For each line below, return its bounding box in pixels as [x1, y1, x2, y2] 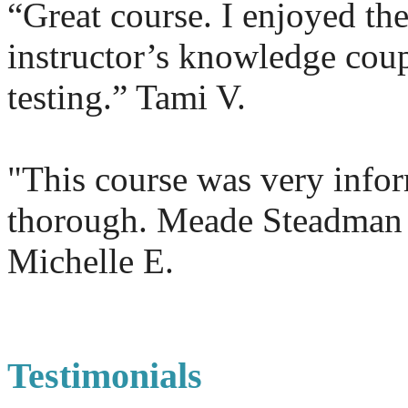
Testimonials [7, 354, 202, 396]
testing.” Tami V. [7, 76, 246, 117]
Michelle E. [7, 240, 174, 280]
